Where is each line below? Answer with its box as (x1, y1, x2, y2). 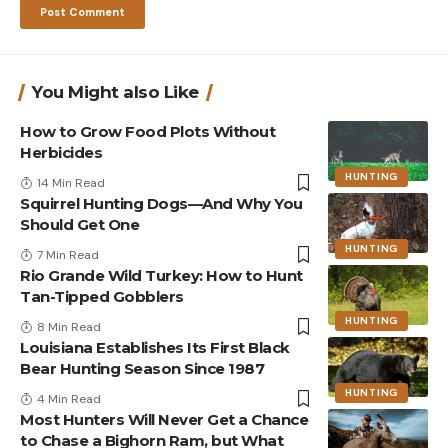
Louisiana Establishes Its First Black (20, 337, 290, 357)
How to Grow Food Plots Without (20, 121, 275, 141)
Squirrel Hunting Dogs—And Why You (20, 193, 303, 213)
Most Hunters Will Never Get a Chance (20, 409, 308, 429)
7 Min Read (37, 246, 99, 263)
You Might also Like (32, 81, 199, 102)
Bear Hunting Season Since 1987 (20, 358, 264, 378)
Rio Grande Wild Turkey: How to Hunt (20, 265, 303, 285)
